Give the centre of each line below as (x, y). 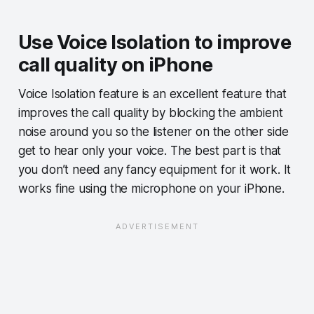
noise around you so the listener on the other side (153, 132)
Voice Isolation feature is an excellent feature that (152, 94)
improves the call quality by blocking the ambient (150, 113)
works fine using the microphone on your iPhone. (151, 189)
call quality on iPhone (115, 65)
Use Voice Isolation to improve (155, 43)
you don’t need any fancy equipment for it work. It (155, 170)
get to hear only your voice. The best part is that (150, 151)
